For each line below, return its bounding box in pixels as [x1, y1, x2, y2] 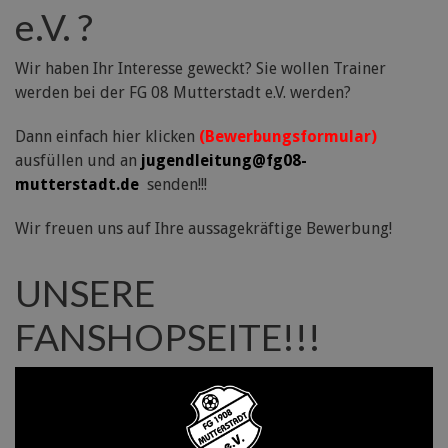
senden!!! [143, 175, 207, 195]
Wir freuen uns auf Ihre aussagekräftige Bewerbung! [15, 219, 392, 239]
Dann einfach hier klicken [15, 127, 199, 147]
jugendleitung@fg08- [141, 151, 307, 171]
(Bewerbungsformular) [199, 127, 377, 147]
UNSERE [15, 270, 155, 316]
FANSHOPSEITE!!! [15, 314, 321, 360]
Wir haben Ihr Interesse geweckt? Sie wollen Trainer [15, 59, 386, 79]
